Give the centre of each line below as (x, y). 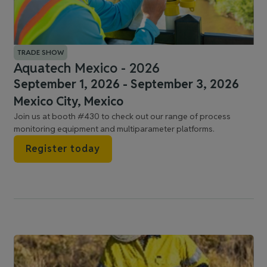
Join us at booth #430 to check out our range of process (122, 116)
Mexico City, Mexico (68, 101)
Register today (63, 149)
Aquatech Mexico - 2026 (86, 68)
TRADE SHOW (40, 52)
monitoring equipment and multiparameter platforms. (114, 129)
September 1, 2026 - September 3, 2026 (126, 84)
